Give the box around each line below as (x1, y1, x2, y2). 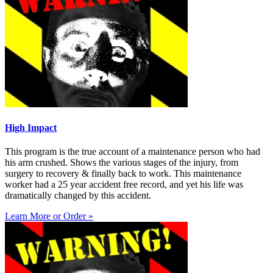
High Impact (5, 122, 57, 133)
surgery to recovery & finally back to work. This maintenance (5, 168, 241, 179)
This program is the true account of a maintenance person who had (5, 146, 260, 157)
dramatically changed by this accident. (5, 190, 151, 201)
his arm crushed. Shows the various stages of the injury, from (5, 157, 238, 168)
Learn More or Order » (5, 211, 93, 222)
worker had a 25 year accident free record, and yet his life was (5, 179, 243, 190)
